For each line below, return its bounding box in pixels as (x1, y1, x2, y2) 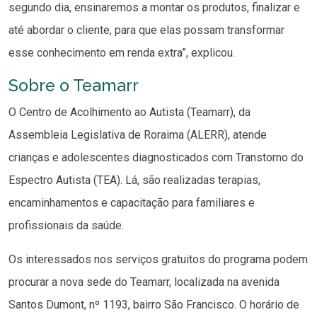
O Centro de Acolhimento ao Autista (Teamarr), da (8, 105, 250, 120)
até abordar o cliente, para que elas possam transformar (8, 23, 284, 38)
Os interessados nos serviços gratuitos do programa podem (8, 253, 308, 267)
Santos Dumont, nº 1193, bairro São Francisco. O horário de (8, 298, 299, 312)
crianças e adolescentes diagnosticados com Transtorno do (8, 151, 304, 165)
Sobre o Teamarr (8, 76, 139, 96)
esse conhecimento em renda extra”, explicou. (8, 46, 235, 60)
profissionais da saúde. (8, 219, 124, 233)
